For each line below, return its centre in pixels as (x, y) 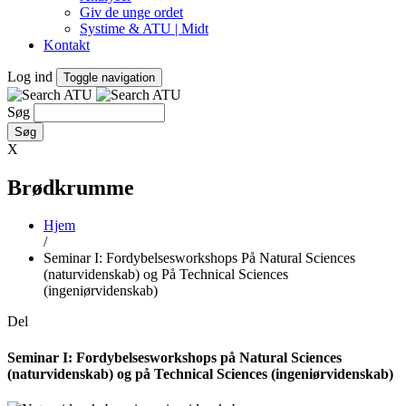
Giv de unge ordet (131, 12)
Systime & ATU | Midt (144, 28)
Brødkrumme (71, 187)
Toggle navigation (109, 77)
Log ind (30, 76)
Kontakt (67, 44)
